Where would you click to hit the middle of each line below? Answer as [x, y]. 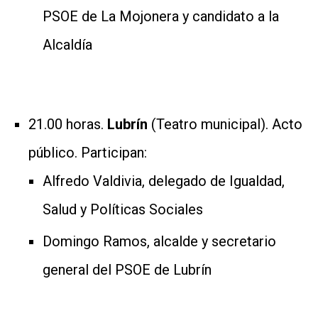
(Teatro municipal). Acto [227, 124]
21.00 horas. [68, 124]
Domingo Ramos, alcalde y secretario [159, 241]
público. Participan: [88, 152]
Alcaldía [67, 44]
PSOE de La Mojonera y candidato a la [161, 16]
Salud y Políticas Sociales [123, 209]
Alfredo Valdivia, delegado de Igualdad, [164, 181]
